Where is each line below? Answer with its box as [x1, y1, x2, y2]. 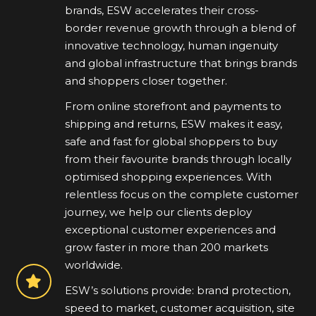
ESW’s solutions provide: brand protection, [64, 284, 291, 297]
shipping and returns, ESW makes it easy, [64, 116, 282, 130]
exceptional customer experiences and [64, 222, 276, 236]
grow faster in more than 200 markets [64, 240, 268, 254]
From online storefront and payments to [64, 99, 281, 113]
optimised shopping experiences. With [64, 169, 272, 183]
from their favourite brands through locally [64, 152, 291, 166]
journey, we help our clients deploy [64, 205, 252, 219]
